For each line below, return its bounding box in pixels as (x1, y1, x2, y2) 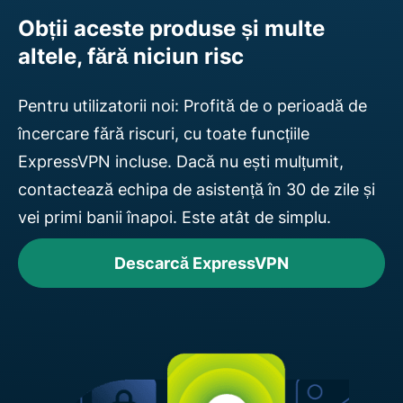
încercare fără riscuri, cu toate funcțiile (18, 123, 309, 143)
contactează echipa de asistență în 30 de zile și (18, 179, 375, 199)
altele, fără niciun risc (18, 42, 244, 69)
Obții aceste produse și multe (18, 14, 325, 41)
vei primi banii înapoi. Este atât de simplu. (18, 207, 331, 227)
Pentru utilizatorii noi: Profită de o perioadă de (18, 95, 367, 115)
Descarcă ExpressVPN (114, 253, 289, 273)
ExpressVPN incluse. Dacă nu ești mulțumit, (18, 151, 344, 171)
